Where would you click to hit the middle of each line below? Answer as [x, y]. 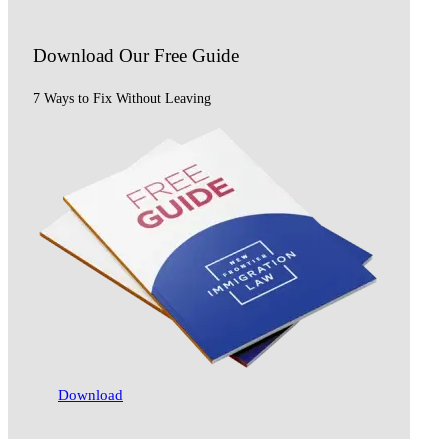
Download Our [93, 56]
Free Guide [196, 56]
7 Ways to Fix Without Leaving [122, 99]
